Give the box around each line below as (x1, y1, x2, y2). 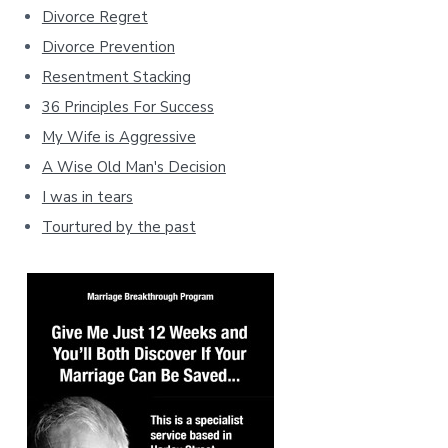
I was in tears (41, 186, 133, 207)
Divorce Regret (41, 6, 148, 27)
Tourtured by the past (41, 216, 196, 237)
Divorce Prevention (41, 36, 175, 57)
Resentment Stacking (41, 66, 191, 87)
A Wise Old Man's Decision (41, 156, 226, 177)
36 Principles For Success (41, 96, 214, 117)
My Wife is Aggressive (41, 126, 196, 147)
